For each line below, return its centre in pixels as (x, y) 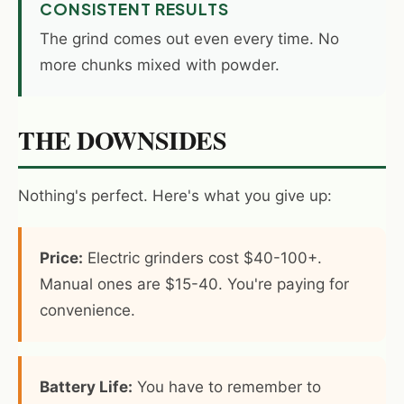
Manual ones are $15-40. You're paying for (194, 284)
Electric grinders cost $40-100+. (202, 258)
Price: (61, 258)
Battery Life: (86, 387)
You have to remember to (227, 387)
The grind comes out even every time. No (189, 39)
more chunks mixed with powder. (160, 65)
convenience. (87, 310)
